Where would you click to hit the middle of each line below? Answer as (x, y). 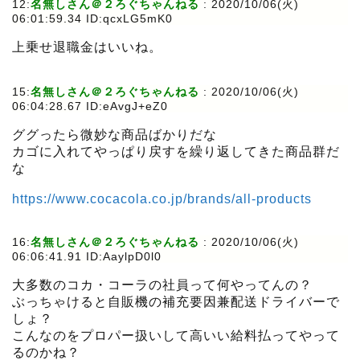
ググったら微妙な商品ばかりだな (115, 135)
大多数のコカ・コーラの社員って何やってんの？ (162, 285)
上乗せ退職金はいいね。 (87, 47)
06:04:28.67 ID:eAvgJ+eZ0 (90, 106)
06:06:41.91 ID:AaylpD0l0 (87, 257)
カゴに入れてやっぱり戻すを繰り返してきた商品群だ (176, 152)
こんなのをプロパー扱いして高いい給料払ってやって (176, 336)
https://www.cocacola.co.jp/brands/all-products (162, 199)
